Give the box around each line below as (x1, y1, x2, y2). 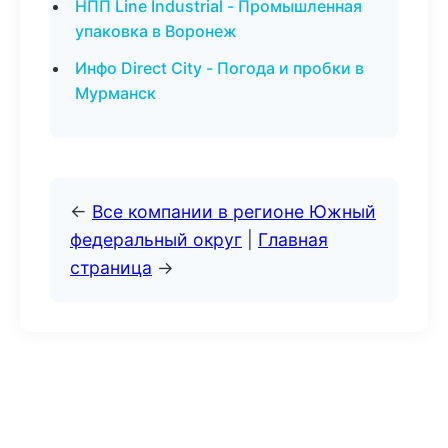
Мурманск (75, 83, 156, 103)
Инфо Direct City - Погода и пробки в (75, 58, 364, 78)
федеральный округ (70, 229, 242, 250)
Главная (258, 229, 328, 250)
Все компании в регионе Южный (92, 201, 376, 222)
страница (70, 257, 152, 278)
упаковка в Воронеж (75, 21, 237, 41)
